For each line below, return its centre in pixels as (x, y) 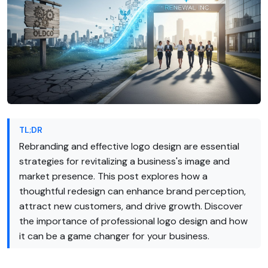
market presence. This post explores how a (113, 176)
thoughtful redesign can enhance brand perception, (133, 191)
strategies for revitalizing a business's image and (124, 161)
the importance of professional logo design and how (133, 221)
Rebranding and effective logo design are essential (129, 146)
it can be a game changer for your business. (114, 236)
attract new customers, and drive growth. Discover (131, 206)
